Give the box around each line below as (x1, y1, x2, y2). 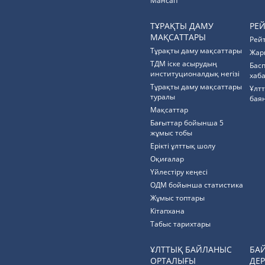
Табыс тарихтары (150, 219, 211, 229)
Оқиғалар (150, 154, 184, 164)
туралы (150, 92, 175, 102)
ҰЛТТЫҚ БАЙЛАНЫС (150, 244, 232, 255)
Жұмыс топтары (150, 193, 205, 203)
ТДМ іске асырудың (150, 59, 217, 69)
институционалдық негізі (150, 69, 240, 79)
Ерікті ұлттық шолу (150, 141, 215, 151)
